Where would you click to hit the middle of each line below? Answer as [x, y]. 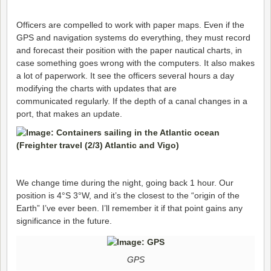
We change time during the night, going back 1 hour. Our [125, 183]
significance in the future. [64, 221]
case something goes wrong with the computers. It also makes [135, 63]
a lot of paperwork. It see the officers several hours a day [125, 76]
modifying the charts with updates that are [96, 89]
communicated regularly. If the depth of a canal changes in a [132, 101]
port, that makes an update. [69, 114]
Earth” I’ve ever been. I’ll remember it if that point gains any [129, 208]
